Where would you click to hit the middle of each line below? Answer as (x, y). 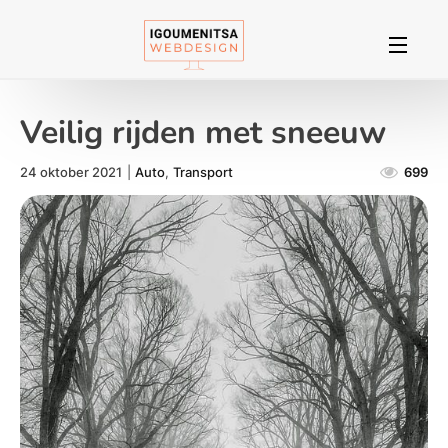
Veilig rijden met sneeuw (203, 132)
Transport (203, 171)
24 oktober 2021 (71, 171)
